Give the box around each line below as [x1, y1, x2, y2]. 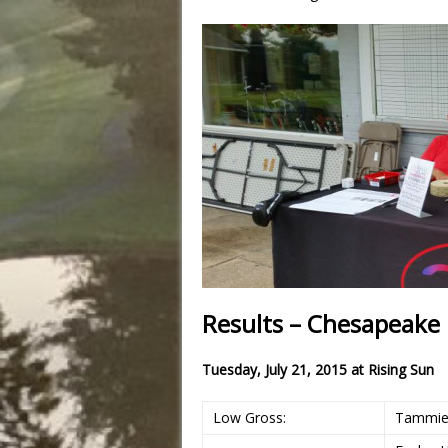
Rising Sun [368, 359, 434, 379]
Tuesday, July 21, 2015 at [202, 359, 368, 379]
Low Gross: [213, 407, 286, 427]
